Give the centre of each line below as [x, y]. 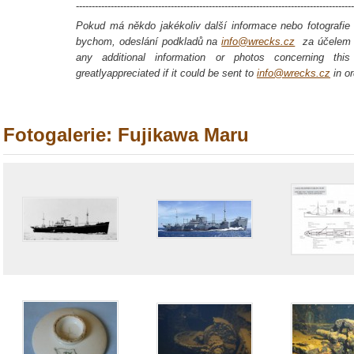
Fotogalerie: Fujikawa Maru [126, 135]
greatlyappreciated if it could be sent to [166, 73]
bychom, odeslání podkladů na [149, 41]
